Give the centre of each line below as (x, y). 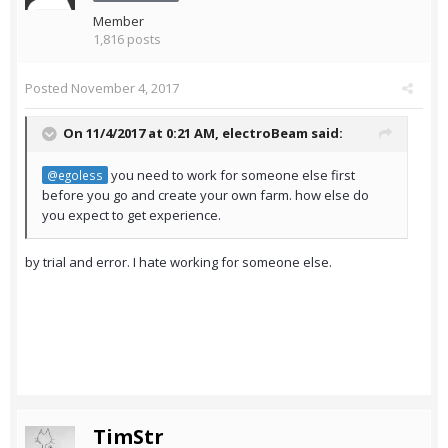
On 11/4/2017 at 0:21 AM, (142, 133)
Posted (48, 88)
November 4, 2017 (125, 88)
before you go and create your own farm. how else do (205, 195)
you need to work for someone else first (231, 175)
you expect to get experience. (133, 215)
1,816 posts (127, 39)
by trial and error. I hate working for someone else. (180, 262)
